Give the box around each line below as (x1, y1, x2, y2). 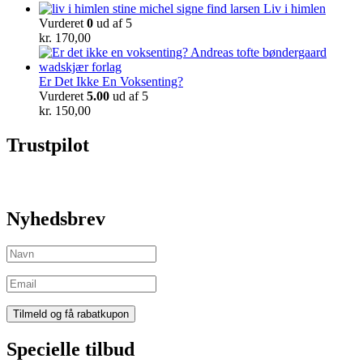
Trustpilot (6, 134, 89, 156)
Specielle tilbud (6, 339, 135, 361)
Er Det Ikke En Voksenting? (39, 74, 183, 88)
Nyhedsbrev (6, 207, 105, 229)
